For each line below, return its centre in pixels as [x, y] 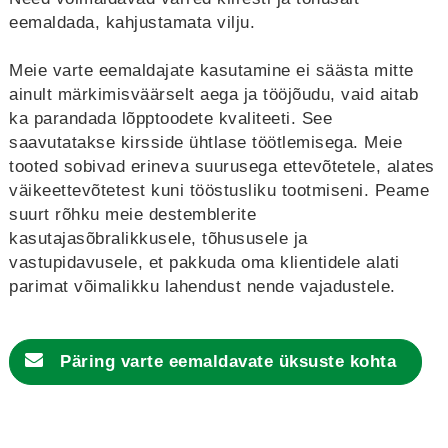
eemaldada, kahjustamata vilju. [132, 22]
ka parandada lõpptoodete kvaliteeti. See [170, 118]
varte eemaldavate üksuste [232, 361]
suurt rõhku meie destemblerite [132, 214]
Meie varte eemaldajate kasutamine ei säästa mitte [211, 70]
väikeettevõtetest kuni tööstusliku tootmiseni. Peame [219, 190]
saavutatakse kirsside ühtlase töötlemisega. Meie [205, 142]
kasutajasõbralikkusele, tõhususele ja [158, 238]
